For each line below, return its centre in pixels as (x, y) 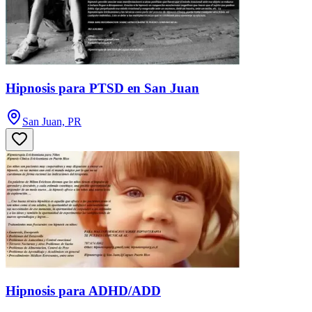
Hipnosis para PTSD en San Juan (102, 88)
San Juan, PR (52, 122)
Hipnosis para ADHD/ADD (83, 291)
